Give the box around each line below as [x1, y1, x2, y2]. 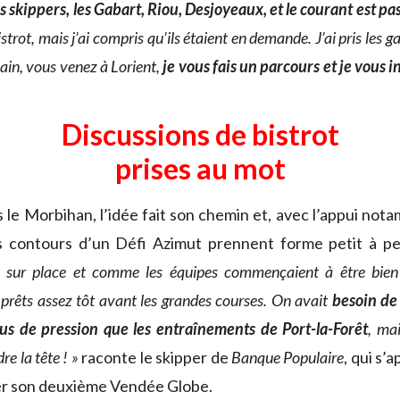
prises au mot [114, 151, 286, 187]
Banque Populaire [230, 347, 345, 368]
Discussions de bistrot [61, 117, 339, 153]
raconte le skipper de [78, 347, 231, 368]
